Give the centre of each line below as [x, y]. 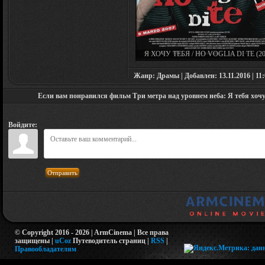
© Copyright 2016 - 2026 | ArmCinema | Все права [92, 232]
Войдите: [23, 125]
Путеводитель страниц [109, 240]
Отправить [62, 172]
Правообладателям [46, 249]
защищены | [35, 240]
